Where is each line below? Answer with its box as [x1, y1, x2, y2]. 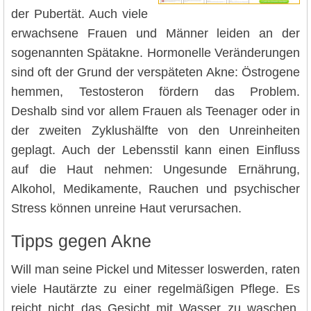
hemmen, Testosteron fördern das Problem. [11, 84, 300, 99]
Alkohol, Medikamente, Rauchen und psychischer [11, 181, 300, 196]
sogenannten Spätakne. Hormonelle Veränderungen [11, 45, 300, 60]
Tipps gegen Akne [11, 231, 151, 251]
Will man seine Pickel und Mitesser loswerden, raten [11, 262, 300, 277]
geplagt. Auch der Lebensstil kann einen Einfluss [11, 142, 300, 157]
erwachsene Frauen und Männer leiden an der [11, 26, 300, 40]
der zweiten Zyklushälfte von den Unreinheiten [11, 123, 300, 137]
